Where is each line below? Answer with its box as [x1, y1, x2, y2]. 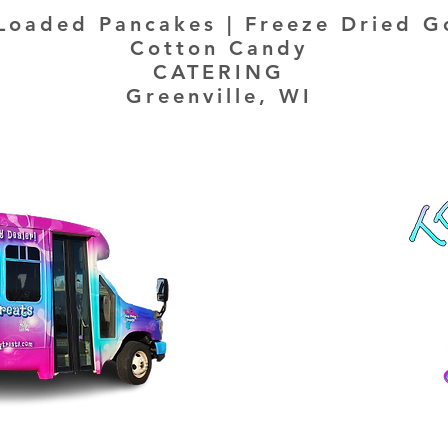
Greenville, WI [125, 84, 313, 108]
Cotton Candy [130, 36, 308, 60]
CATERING [153, 60, 285, 84]
